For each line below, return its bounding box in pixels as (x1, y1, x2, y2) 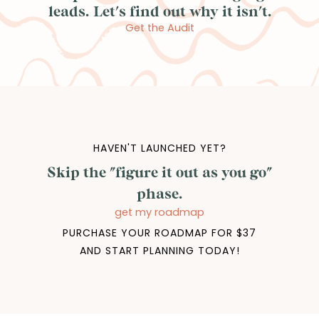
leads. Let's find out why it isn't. (48, 2, 271, 20)
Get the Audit (125, 21, 194, 36)
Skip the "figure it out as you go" (47, 163, 272, 181)
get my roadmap (115, 205, 204, 220)
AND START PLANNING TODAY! (79, 244, 240, 258)
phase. (137, 184, 182, 202)
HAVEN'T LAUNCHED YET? (93, 141, 226, 156)
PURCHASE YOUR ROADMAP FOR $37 (63, 226, 256, 241)
